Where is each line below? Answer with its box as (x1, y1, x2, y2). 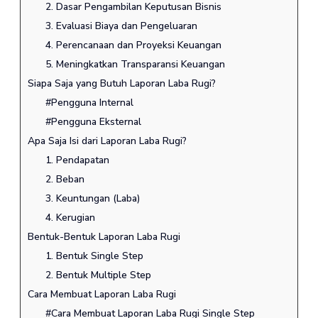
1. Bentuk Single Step (45, 249, 144, 263)
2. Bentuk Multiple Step (45, 268, 152, 283)
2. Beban (45, 172, 85, 187)
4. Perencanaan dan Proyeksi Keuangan (45, 38, 222, 53)
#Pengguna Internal (45, 96, 134, 110)
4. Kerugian (45, 211, 96, 225)
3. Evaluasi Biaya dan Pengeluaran (45, 19, 198, 33)
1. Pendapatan (45, 153, 110, 168)
